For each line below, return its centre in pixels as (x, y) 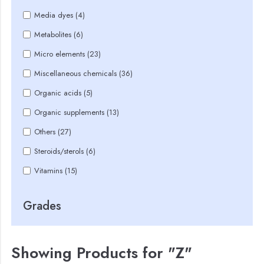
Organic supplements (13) (77, 112)
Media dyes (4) (60, 15)
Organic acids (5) (64, 93)
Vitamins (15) (56, 171)
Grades (42, 206)
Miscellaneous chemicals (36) (84, 73)
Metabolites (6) (59, 34)
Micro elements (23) (68, 54)
